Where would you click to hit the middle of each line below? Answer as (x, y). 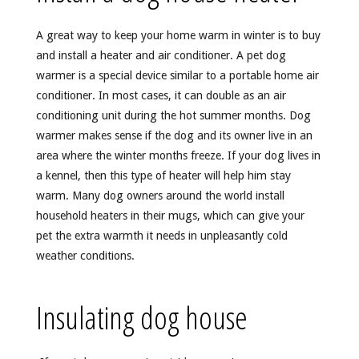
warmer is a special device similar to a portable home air (177, 76)
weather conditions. (85, 256)
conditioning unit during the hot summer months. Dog (173, 116)
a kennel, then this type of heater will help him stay (163, 176)
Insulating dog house (141, 317)
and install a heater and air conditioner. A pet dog (161, 56)
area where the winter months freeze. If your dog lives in (178, 156)
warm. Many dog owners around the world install (160, 196)
